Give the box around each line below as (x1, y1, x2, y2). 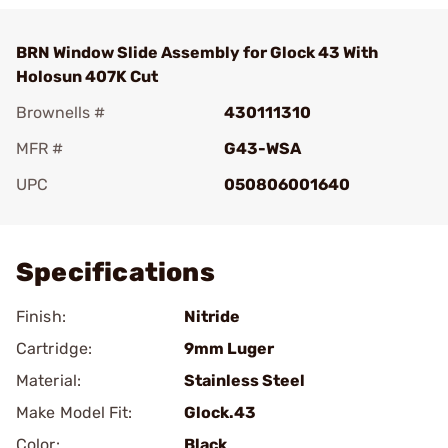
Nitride (184, 307, 240, 326)
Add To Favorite (44, 203, 162, 222)
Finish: (16, 307, 66, 326)
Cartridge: (16, 339, 92, 358)
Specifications (16, 257, 215, 288)
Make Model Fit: (16, 403, 133, 422)
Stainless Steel (184, 371, 305, 390)
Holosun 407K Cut (16, 67, 158, 86)
